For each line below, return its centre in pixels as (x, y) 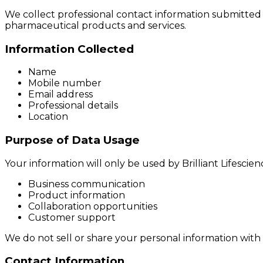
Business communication (87, 184)
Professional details (73, 106)
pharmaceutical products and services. (95, 25)
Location (48, 117)
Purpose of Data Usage (72, 140)
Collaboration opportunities (93, 206)
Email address (60, 95)
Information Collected (69, 49)
